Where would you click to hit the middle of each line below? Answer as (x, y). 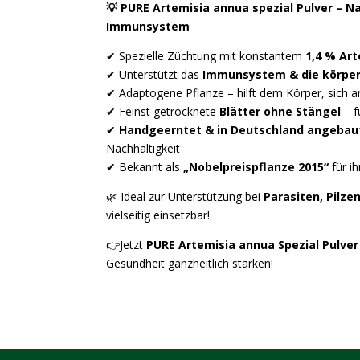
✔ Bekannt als (145, 167)
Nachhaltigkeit (143, 148)
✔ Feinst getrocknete (163, 111)
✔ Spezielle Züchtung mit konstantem (206, 56)
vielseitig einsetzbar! (158, 215)
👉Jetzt (126, 245)
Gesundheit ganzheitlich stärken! (190, 263)
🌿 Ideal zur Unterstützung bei (185, 196)
